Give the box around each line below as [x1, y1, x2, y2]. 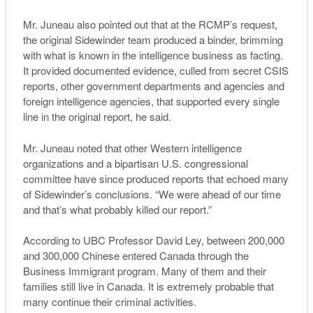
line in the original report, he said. [22, 109, 171, 124]
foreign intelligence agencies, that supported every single [22, 94, 279, 109]
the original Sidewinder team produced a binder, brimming [22, 32, 283, 48]
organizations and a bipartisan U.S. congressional [22, 155, 248, 170]
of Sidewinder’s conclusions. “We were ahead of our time [22, 186, 281, 201]
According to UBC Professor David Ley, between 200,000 [22, 233, 284, 248]
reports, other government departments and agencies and [22, 78, 284, 94]
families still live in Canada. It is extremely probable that [22, 279, 274, 294]
